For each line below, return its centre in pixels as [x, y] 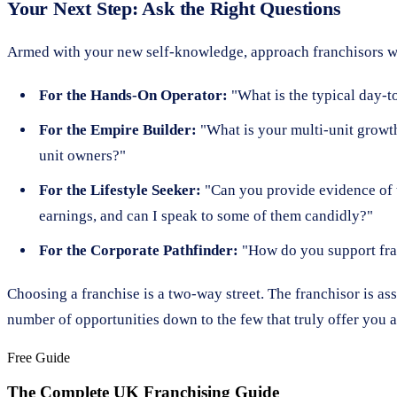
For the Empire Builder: [118, 129]
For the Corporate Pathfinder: [139, 250]
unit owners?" [82, 155]
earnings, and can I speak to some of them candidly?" [206, 215]
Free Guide [39, 357]
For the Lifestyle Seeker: [120, 190]
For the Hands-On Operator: [133, 95]
